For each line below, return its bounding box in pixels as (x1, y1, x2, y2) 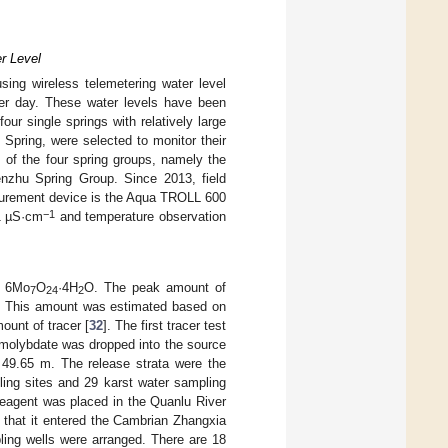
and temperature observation (55, 209, 227, 225)
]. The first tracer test (102, 317, 227, 333)
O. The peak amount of (84, 279, 227, 295)
